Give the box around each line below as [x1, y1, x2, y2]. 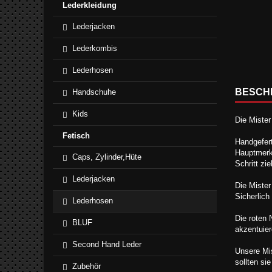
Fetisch [63, 131, 90, 140]
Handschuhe [72, 87, 116, 97]
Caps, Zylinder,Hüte [72, 152, 141, 161]
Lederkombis [72, 44, 117, 53]
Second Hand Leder [72, 240, 141, 249]
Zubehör [72, 262, 101, 271]
